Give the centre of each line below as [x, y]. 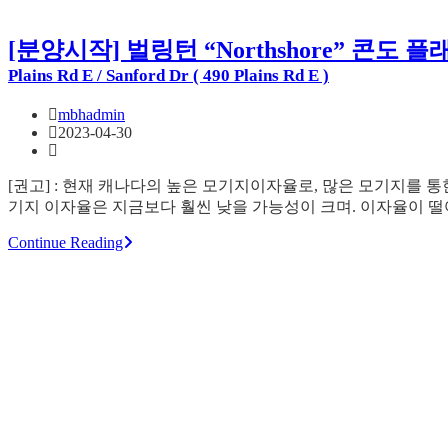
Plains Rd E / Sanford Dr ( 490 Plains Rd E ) [168, 76]
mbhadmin [91, 115]
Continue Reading [65, 243]
